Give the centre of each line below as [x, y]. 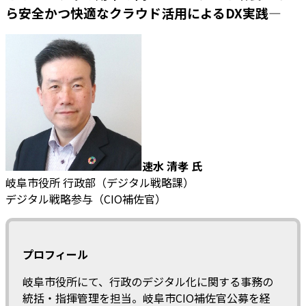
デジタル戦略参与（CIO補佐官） [87, 199]
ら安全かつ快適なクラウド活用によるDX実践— [143, 12]
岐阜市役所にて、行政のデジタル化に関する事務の [148, 282]
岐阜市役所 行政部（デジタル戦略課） [100, 183]
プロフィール [55, 254]
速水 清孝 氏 [172, 166]
